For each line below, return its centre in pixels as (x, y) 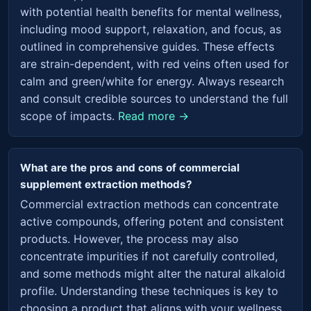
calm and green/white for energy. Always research (152, 81)
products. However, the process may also (129, 239)
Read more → (153, 116)
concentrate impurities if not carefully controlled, (149, 257)
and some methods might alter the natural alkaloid (153, 274)
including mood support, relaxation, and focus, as (151, 29)
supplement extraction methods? (106, 184)
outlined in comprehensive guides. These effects (147, 46)
